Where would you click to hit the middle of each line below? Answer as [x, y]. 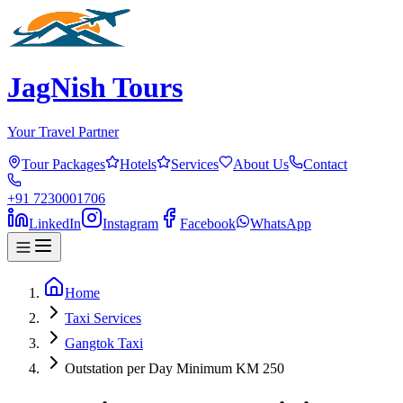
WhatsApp [281, 223]
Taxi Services [103, 318]
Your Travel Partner [63, 131]
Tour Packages [63, 164]
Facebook [208, 223]
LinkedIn [55, 223]
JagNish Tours [95, 88]
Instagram [130, 223]
